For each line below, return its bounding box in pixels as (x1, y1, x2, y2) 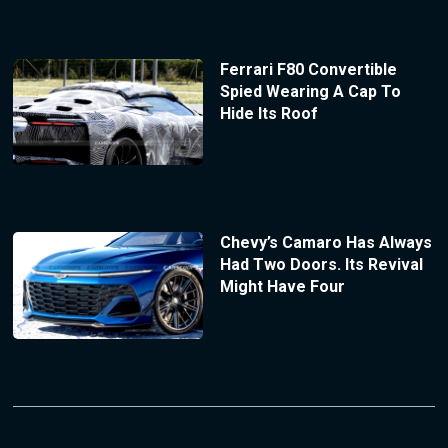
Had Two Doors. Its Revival (219, 255, 423, 275)
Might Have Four (219, 277, 345, 297)
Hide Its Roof (219, 103, 318, 123)
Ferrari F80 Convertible (219, 59, 397, 79)
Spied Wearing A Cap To (219, 81, 401, 101)
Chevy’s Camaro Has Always (219, 233, 432, 253)
